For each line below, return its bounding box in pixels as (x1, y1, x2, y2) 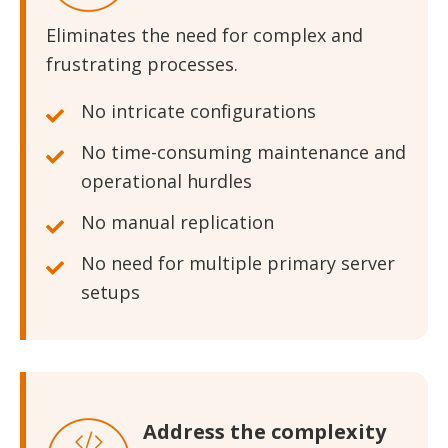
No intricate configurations (81, 98, 316, 123)
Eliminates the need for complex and (46, 22, 363, 47)
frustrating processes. (46, 51, 238, 76)
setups (81, 279, 140, 304)
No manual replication (81, 209, 274, 234)
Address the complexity (143, 417, 386, 445)
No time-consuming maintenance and (81, 139, 406, 164)
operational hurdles (81, 168, 252, 193)
